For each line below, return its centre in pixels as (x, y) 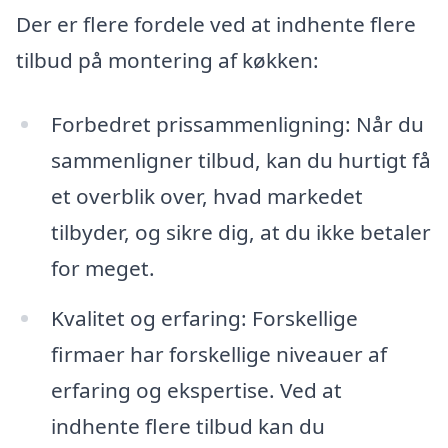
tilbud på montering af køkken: (167, 60)
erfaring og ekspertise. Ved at (196, 389)
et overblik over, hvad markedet (206, 196)
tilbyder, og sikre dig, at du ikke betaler (240, 232)
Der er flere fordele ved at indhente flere (216, 24)
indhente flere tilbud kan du (187, 425)
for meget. (102, 268)
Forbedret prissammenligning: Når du (237, 124)
